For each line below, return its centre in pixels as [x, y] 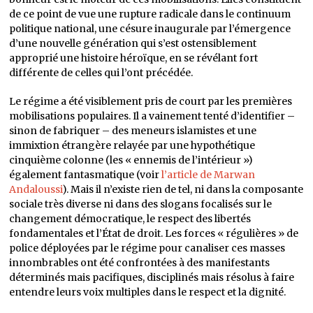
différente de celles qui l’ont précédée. [101, 73]
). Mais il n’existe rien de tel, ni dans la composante [183, 189]
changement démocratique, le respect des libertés [130, 219]
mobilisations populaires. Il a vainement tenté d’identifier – [152, 116]
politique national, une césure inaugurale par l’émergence [150, 29]
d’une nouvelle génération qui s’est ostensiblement [133, 43]
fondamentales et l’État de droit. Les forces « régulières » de [154, 233]
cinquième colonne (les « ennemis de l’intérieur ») [131, 160]
